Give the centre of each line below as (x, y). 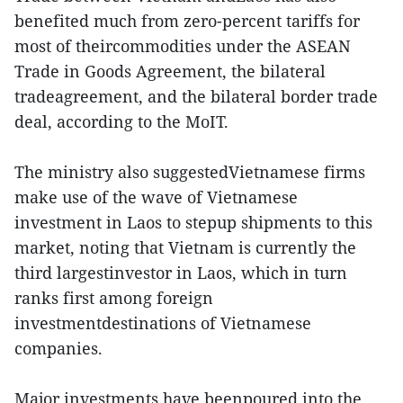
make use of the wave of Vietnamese (156, 197)
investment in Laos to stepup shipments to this (193, 223)
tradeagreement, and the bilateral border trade (196, 97)
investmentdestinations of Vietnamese (163, 323)
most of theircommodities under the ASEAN (183, 46)
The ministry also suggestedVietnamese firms (190, 172)
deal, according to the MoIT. (121, 122)
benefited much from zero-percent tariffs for (187, 21)
